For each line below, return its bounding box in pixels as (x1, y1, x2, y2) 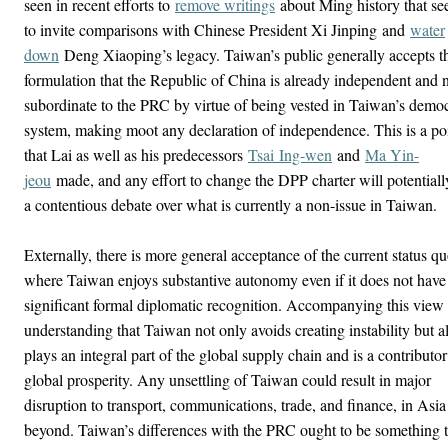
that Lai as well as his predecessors (24, 144, 248, 165)
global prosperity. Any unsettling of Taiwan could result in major (24, 369, 431, 390)
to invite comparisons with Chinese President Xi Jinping (24, 19, 377, 40)
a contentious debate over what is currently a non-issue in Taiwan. (24, 194, 437, 215)
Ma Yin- (365, 144, 419, 165)
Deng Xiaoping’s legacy (59, 44, 216, 65)
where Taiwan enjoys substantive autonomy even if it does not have (24, 269, 446, 290)
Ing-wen (274, 144, 332, 165)
